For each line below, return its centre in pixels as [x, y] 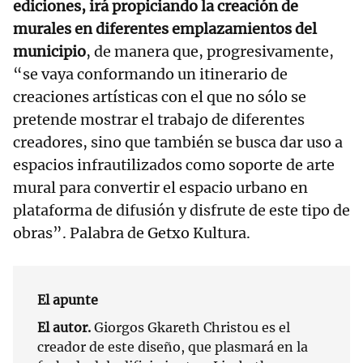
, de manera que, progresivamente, [210, 52]
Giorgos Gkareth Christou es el [192, 328]
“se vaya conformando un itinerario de [150, 75]
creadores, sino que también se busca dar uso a [178, 143]
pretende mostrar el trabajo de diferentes [159, 120]
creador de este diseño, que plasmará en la [173, 347]
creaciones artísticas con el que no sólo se [160, 97]
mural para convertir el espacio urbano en [160, 188]
